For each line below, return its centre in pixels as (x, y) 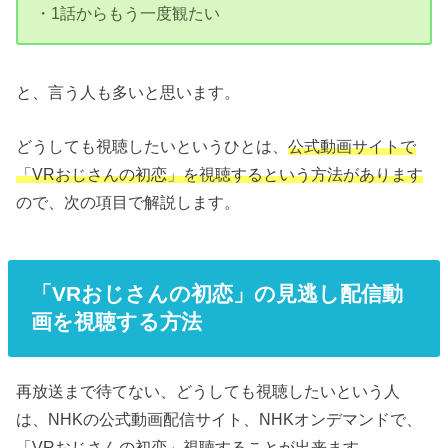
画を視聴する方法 (116, 322)
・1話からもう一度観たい (128, 12)
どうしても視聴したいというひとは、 (152, 146)
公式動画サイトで (352, 146)
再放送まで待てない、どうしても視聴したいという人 (208, 391)
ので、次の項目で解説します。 (128, 202)
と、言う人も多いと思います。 (128, 91)
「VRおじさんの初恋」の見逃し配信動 (216, 294)
